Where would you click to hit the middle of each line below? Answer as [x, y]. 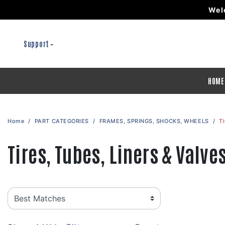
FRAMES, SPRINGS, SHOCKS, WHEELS [154, 121]
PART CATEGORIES [62, 121]
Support [36, 44]
